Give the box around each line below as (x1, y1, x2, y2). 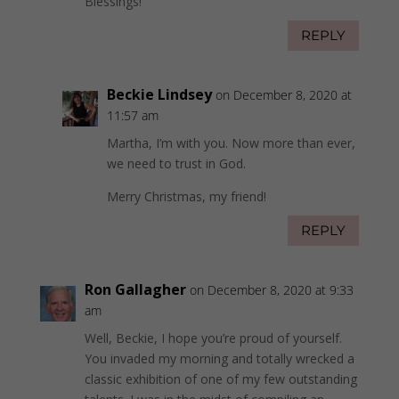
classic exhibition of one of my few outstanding (84, 370, 357, 387)
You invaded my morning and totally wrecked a (84, 349, 354, 367)
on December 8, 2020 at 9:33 (189, 281, 354, 298)
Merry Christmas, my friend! (106, 187, 266, 205)
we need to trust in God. (106, 154, 246, 172)
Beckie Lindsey (106, 84, 212, 104)
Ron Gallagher (84, 279, 186, 299)
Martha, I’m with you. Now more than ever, (106, 134, 355, 151)
